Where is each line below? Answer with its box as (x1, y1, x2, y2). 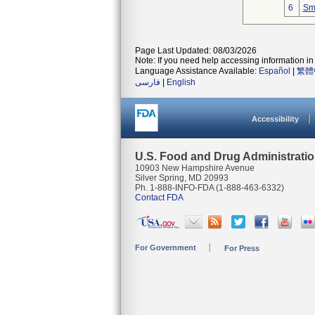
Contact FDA (135, 193, 184, 202)
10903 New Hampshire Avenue (135, 163, 255, 173)
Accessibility (252, 115, 299, 123)
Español (259, 66, 290, 76)
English (167, 77, 195, 87)
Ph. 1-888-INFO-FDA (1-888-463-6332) (135, 183, 284, 193)
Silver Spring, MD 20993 (135, 173, 229, 183)
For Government (135, 243, 196, 252)
